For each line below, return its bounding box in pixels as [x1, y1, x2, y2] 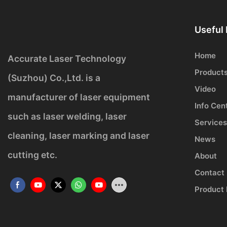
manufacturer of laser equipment [8, 91, 150, 102]
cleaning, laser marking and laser [8, 130, 149, 141]
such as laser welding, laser [8, 110, 127, 122]
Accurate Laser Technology [8, 53, 126, 64]
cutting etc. [8, 149, 57, 160]
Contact [194, 168, 224, 178]
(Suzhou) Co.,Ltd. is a [8, 72, 100, 83]
